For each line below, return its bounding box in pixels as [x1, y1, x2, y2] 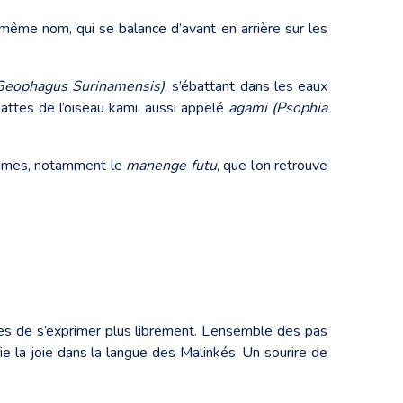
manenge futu [126, 155, 217, 175]
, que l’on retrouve [216, 155, 328, 175]
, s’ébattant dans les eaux [165, 76, 328, 96]
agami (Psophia [228, 97, 328, 118]
